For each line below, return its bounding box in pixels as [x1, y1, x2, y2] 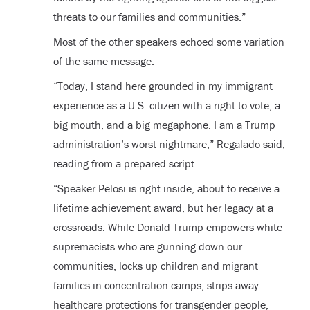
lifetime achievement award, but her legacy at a [53, 200, 273, 215]
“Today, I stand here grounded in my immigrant [53, 78, 273, 93]
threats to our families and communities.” [53, 9, 246, 24]
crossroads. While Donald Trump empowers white [53, 219, 282, 234]
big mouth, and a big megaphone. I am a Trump [53, 117, 275, 131]
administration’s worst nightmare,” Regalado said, [53, 136, 285, 151]
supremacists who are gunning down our [53, 239, 242, 253]
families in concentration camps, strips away [53, 277, 259, 292]
